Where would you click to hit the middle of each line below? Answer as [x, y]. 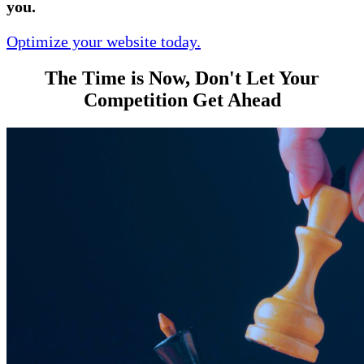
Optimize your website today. [104, 41]
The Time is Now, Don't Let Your [182, 78]
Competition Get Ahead [182, 100]
